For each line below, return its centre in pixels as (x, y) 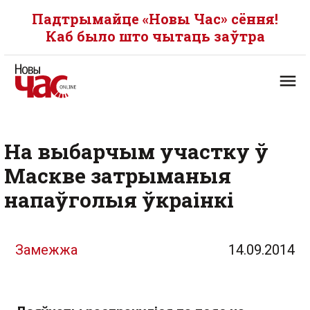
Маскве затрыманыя (118, 175)
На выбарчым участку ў (136, 151)
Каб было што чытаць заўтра (155, 36)
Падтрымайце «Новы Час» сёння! (155, 19)
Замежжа (46, 250)
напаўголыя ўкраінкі (119, 200)
